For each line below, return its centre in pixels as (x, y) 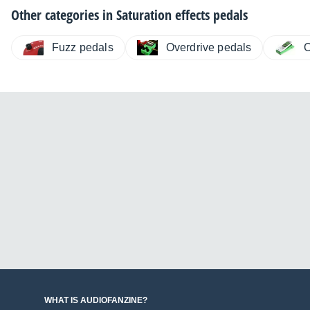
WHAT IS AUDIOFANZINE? (96, 301)
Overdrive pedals (209, 48)
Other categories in (64, 15)
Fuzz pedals (83, 48)
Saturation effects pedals (182, 15)
